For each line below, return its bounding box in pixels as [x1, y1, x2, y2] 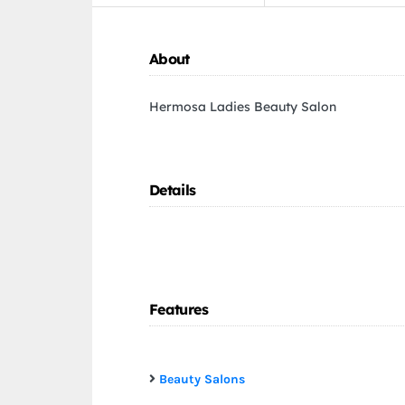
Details [149, 181, 196, 200]
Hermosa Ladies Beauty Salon [149, 99, 336, 116]
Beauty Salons [159, 372, 245, 388]
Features [149, 300, 208, 319]
